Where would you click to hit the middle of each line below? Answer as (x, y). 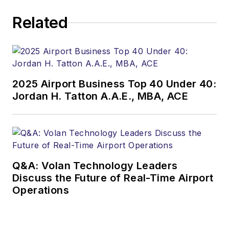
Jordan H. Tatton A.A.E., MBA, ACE (100, 96)
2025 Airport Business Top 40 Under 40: (114, 84)
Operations (41, 190)
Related (40, 23)
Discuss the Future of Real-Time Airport (113, 178)
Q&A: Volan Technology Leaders (95, 166)
